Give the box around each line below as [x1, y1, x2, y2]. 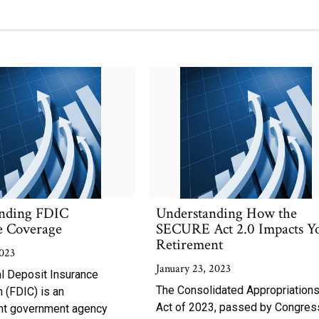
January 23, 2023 [156, 261, 231, 276]
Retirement [156, 235, 224, 254]
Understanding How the [156, 204, 298, 223]
